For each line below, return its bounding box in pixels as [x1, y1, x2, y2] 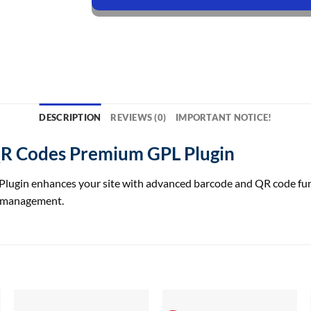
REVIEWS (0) [110, 111, 167, 123]
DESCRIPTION [39, 111, 101, 123]
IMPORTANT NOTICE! [176, 111, 272, 123]
